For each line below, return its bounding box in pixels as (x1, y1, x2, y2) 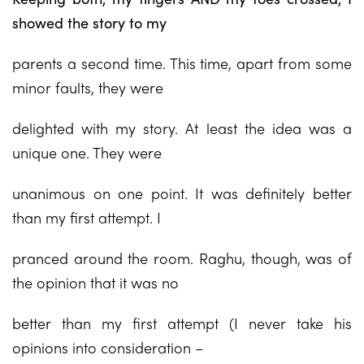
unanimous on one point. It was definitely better (12, 183, 352, 203)
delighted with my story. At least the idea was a (12, 118, 352, 138)
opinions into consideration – (12, 337, 204, 357)
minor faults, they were (12, 77, 163, 97)
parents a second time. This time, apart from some (12, 53, 352, 73)
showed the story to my (12, 12, 167, 32)
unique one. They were (12, 142, 162, 162)
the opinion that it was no (12, 272, 179, 292)
